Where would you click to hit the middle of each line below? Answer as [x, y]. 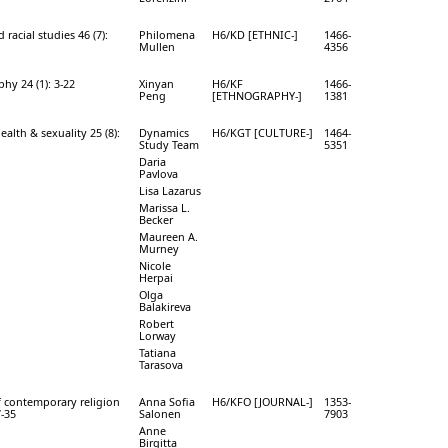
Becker [156, 219]
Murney [159, 248]
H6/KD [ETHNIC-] [255, 34]
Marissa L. [164, 207]
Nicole [155, 265]
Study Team [169, 144]
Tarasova [161, 364]
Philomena [167, 34]
